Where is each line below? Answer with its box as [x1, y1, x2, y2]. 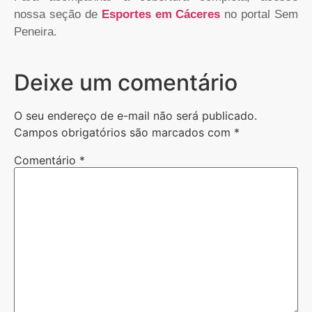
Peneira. [14, 24, 57, 38]
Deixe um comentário [14, 69, 237, 97]
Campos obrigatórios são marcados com [14, 125, 234, 140]
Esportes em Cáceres [101, 7, 221, 21]
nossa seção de [14, 7, 102, 21]
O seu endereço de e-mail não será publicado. [14, 109, 257, 123]
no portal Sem [220, 7, 298, 21]
